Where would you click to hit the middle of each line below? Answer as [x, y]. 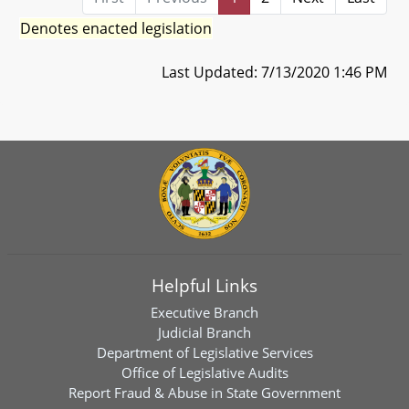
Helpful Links [204, 286]
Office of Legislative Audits [204, 373]
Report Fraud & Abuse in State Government [204, 393]
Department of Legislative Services [204, 353]
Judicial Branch [204, 333]
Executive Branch [204, 313]
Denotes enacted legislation [116, 29]
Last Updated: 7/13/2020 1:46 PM [274, 73]
